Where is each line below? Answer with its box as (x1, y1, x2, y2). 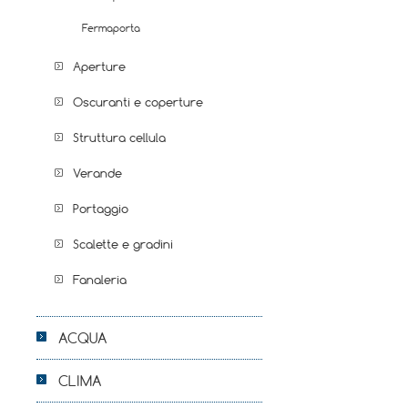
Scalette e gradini (73, 236, 173, 252)
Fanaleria (73, 271, 127, 288)
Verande (73, 165, 122, 181)
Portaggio (73, 200, 128, 217)
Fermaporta (82, 21, 140, 35)
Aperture (73, 58, 126, 75)
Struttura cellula (73, 129, 166, 146)
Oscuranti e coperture (73, 94, 203, 110)
